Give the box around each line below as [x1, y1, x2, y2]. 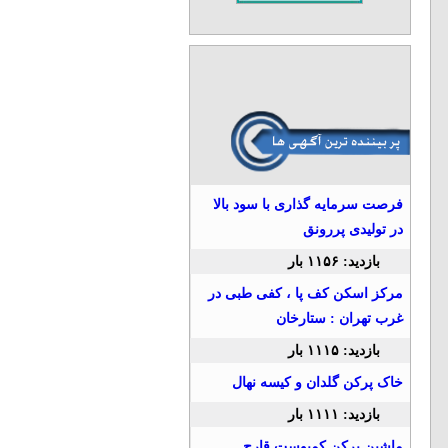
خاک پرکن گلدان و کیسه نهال [231, 375, 403, 390]
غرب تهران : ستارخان [275, 311, 403, 326]
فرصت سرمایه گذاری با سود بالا [212, 197, 403, 212]
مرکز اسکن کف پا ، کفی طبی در [207, 286, 403, 301]
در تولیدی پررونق [302, 222, 403, 237]
